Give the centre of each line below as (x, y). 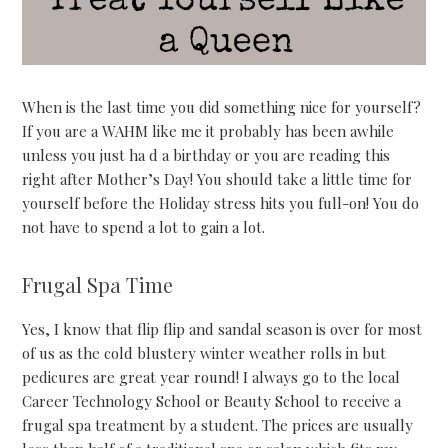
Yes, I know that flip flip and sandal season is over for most (222, 329)
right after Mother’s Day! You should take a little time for (217, 179)
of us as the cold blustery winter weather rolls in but (204, 353)
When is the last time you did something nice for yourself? (222, 107)
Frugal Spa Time (98, 284)
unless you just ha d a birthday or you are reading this (206, 155)
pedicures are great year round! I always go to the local (211, 377)
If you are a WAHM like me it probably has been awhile (208, 131)
